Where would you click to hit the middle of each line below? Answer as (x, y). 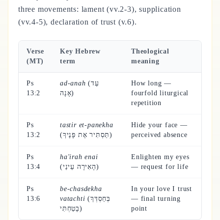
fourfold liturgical (160, 93)
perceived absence (159, 135)
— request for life (160, 167)
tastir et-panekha (87, 125)
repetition (146, 103)
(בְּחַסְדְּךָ (88, 199)
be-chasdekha (81, 189)
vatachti (73, 199)
